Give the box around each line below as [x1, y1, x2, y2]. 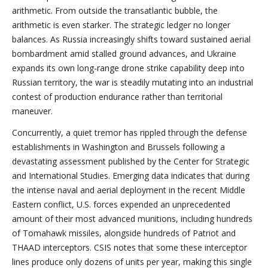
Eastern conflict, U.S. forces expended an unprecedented [12, 199, 230, 210]
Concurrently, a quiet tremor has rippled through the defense [12, 127, 247, 138]
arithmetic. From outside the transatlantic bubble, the [12, 5, 218, 16]
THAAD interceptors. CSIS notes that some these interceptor [12, 242, 247, 253]
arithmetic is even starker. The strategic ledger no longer [12, 19, 230, 31]
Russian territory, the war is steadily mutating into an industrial [12, 77, 253, 88]
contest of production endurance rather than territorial [12, 91, 223, 102]
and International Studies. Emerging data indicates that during [12, 170, 249, 181]
